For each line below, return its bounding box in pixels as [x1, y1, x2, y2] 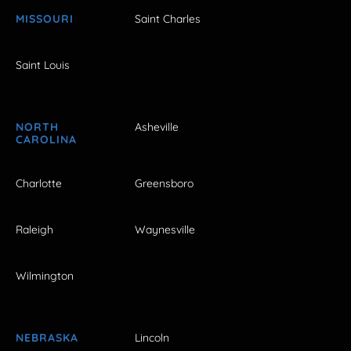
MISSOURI [16, 12, 74, 27]
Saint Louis [16, 58, 70, 73]
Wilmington [16, 269, 74, 284]
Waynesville [135, 222, 195, 237]
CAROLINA [16, 132, 77, 147]
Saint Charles [135, 12, 201, 27]
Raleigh [16, 222, 53, 237]
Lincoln [135, 331, 169, 346]
